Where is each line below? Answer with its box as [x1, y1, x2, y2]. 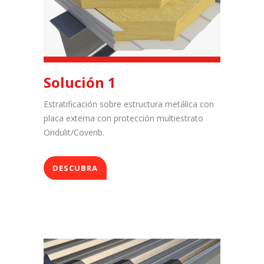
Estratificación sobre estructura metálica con [44, 98, 214, 110]
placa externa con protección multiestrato [44, 113, 203, 124]
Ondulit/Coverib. [44, 127, 104, 138]
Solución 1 [44, 72, 116, 93]
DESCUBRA [52, 163, 98, 174]
